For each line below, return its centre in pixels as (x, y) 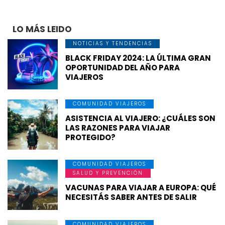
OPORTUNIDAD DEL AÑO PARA (123, 67)
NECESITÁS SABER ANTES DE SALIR (131, 197)
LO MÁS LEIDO (42, 29)
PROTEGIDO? (90, 137)
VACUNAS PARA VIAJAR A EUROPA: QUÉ (141, 187)
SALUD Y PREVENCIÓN (108, 173)
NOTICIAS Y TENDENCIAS (113, 43)
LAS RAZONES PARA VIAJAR (118, 128)
